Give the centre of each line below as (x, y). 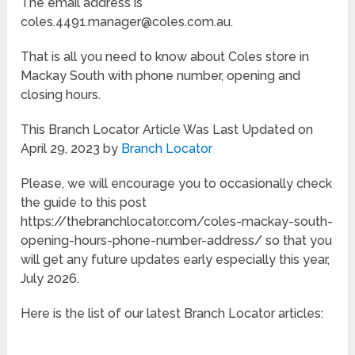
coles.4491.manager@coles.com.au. (127, 21)
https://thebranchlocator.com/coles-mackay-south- (177, 221)
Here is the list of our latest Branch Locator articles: (172, 313)
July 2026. (50, 278)
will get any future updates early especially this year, (176, 259)
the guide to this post (84, 202)
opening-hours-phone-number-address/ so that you (177, 240)
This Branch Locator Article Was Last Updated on (167, 129)
